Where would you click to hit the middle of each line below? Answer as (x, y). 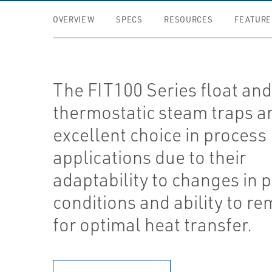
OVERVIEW (74, 19)
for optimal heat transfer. (153, 224)
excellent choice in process (160, 134)
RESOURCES (189, 19)
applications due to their (150, 157)
